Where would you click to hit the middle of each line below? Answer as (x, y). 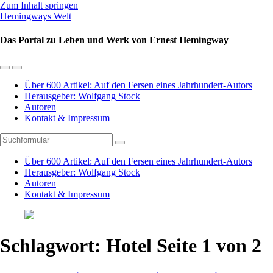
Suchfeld (32, 71)
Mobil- (15, 71)
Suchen (133, 146)
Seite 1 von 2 (209, 245)
